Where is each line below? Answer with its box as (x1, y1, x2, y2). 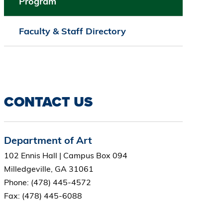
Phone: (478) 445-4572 (3, 177, 91, 188)
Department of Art (3, 134, 92, 147)
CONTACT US (3, 92, 93, 112)
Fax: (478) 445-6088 (3, 191, 82, 201)
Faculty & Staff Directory (18, 25, 126, 37)
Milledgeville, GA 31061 (3, 164, 94, 174)
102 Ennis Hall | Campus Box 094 (3, 150, 127, 161)
